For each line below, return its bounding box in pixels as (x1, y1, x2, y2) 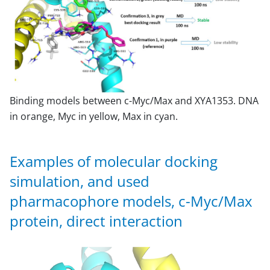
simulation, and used (10, 171, 149, 191)
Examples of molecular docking (10, 151, 218, 171)
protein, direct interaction (10, 210, 183, 231)
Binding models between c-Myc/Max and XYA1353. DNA (10, 93, 259, 107)
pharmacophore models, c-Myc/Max (10, 190, 253, 211)
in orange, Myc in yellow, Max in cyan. (10, 109, 178, 123)
